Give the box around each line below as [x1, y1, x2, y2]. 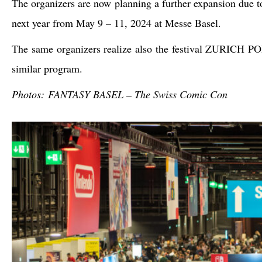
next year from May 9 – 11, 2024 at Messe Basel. [12, 15, 221, 30]
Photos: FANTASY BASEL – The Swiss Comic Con [12, 87, 227, 101]
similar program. [12, 61, 82, 75]
